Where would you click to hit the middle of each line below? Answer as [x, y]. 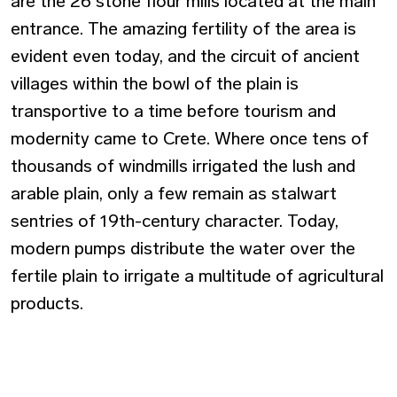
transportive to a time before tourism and [173, 111]
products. [47, 304]
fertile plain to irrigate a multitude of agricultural [197, 276]
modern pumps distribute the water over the [183, 249]
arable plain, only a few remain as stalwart [174, 194]
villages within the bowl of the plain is [155, 84]
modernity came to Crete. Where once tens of [190, 139]
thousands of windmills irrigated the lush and [183, 166]
